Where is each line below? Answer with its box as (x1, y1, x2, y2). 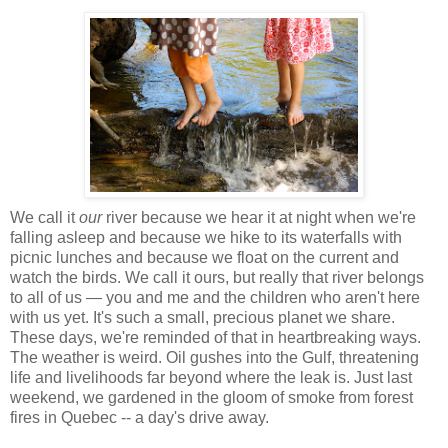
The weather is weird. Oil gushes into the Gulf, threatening (10, 348, 419, 366)
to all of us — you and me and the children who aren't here (10, 288, 420, 306)
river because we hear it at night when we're (102, 208, 416, 226)
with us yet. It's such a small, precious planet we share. (10, 308, 395, 326)
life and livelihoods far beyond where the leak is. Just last (10, 368, 412, 386)
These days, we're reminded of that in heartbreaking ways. (10, 328, 421, 346)
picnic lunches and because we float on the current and (10, 248, 399, 266)
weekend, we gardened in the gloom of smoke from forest (10, 388, 413, 406)
